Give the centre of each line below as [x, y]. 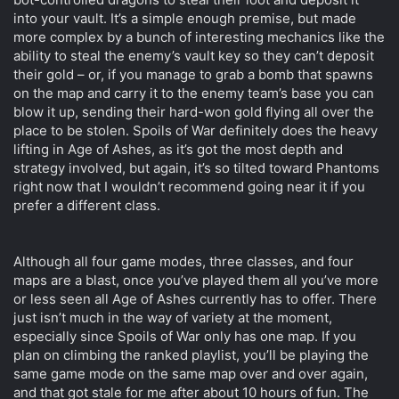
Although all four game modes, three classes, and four [183, 262]
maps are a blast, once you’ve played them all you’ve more [196, 281]
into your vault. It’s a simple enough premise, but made [185, 19]
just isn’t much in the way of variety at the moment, [173, 318]
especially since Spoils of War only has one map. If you [185, 337]
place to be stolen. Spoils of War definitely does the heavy [195, 131]
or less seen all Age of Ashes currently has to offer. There [195, 299]
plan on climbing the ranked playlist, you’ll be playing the [191, 355]
